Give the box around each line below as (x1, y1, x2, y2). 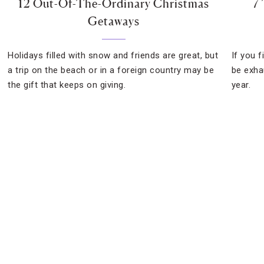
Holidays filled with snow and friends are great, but (8, 50, 219, 61)
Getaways (88, 14, 140, 28)
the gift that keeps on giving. (8, 80, 126, 90)
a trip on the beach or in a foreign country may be (8, 65, 214, 75)
